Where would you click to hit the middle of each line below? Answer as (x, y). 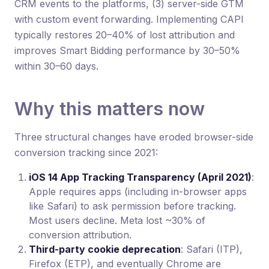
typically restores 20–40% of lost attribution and (125, 35)
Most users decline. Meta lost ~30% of (117, 220)
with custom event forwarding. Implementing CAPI (129, 19)
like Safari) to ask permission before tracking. (132, 206)
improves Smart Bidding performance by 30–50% (127, 50)
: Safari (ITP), (212, 249)
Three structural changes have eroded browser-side (134, 137)
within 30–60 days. (56, 66)
